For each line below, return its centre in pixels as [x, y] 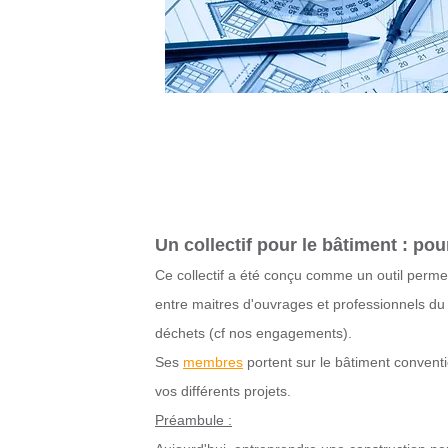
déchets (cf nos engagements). [253, 333]
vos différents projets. [223, 391]
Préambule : [193, 420]
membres [213, 362]
